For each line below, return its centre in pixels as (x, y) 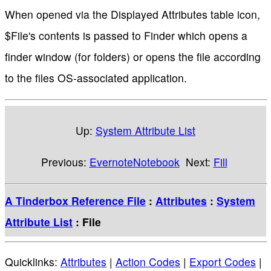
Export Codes (223, 262)
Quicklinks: (33, 262)
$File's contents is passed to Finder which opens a (126, 36)
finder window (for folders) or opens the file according (133, 57)
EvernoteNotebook (134, 162)
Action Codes (148, 262)
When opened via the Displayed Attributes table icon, (132, 15)
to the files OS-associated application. (96, 78)
